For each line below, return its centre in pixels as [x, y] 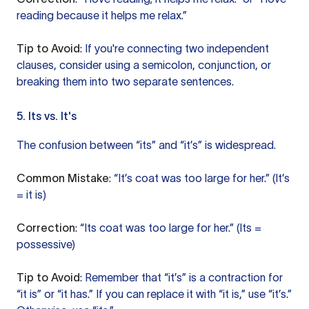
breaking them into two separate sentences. [125, 81]
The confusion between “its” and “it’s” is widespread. [146, 145]
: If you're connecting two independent [175, 48]
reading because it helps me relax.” [102, 15]
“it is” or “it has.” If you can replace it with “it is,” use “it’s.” [154, 294]
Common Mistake [63, 178]
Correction [46, 228]
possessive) [46, 244]
